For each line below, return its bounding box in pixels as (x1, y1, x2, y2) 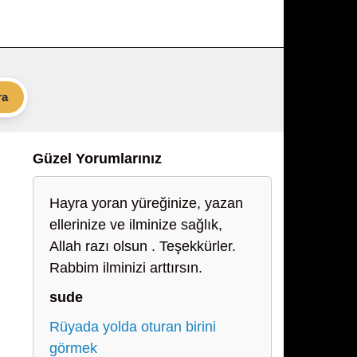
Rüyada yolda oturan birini (49, 319, 216, 335)
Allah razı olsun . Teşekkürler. (49, 238, 236, 254)
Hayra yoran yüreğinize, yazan (49, 195, 243, 211)
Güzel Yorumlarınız (33, 151, 162, 167)
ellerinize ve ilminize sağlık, (49, 217, 222, 233)
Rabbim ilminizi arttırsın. (49, 260, 202, 276)
